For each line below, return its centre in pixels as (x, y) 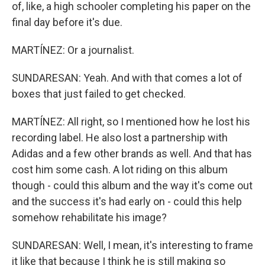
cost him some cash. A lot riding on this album (120, 169)
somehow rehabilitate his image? (89, 217)
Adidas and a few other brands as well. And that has (132, 153)
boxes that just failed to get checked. (99, 94)
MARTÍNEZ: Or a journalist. (73, 50)
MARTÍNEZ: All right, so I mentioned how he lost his (131, 122)
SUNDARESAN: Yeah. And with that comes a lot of (127, 78)
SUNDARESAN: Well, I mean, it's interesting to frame (132, 245)
